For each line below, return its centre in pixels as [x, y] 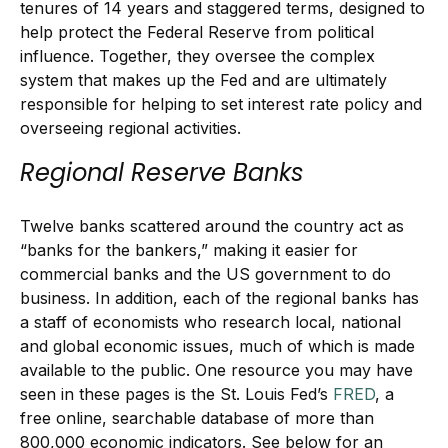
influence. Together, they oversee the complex [197, 56]
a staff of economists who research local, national [210, 322]
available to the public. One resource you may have [216, 370]
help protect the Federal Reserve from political [197, 32]
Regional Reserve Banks [162, 172]
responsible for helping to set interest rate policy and [221, 104]
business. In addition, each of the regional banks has [219, 298]
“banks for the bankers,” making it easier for [189, 250]
